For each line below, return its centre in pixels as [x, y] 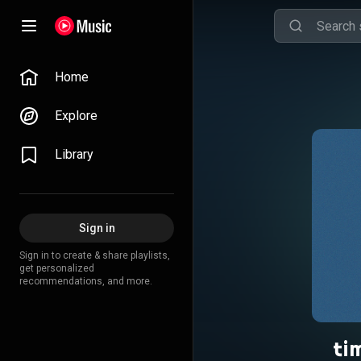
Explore [76, 116]
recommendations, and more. [86, 281]
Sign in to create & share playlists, [95, 255]
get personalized [57, 268]
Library [74, 154]
